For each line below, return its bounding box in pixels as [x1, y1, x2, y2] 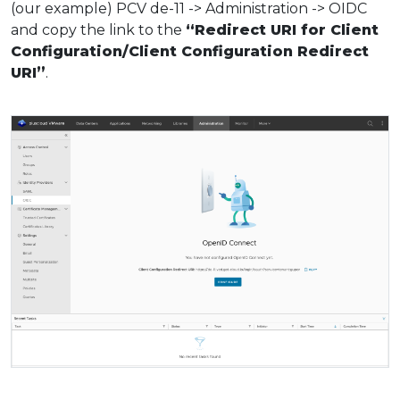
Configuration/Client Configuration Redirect [11, 42, 369, 60]
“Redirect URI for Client [186, 21, 379, 38]
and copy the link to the [11, 21, 186, 38]
